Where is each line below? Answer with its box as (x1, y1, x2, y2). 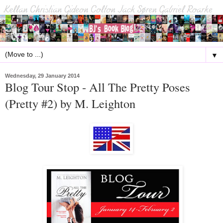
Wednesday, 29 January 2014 (5, 72, 80, 79)
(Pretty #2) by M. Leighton (5, 95, 135, 111)
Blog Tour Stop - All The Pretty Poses (5, 78, 190, 95)
